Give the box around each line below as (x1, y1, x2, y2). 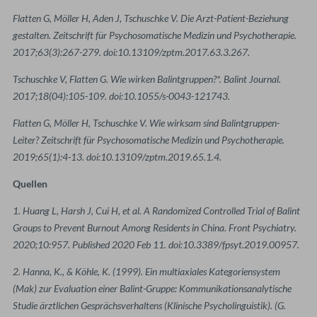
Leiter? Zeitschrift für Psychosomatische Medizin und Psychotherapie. (13, 133, 284, 146)
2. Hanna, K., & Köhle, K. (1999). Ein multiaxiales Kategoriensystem (13, 265, 280, 277)
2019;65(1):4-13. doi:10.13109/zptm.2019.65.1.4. (13, 150, 221, 163)
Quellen (13, 177, 47, 190)
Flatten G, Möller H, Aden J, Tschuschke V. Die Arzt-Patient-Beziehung (13, 11, 289, 24)
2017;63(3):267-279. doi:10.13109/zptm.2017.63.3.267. (13, 45, 252, 58)
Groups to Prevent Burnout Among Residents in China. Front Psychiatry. (13, 221, 296, 234)
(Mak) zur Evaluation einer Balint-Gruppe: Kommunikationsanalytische (13, 282, 292, 294)
